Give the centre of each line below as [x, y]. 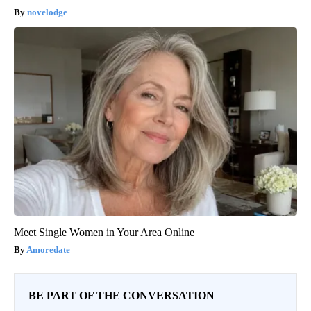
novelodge [47, 12]
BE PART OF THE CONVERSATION [121, 296]
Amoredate [48, 250]
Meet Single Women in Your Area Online [104, 233]
